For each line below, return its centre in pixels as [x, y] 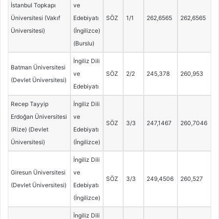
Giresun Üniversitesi [38, 173]
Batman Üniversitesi [38, 67]
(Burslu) [84, 44]
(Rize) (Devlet [29, 130]
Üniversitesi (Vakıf [35, 18]
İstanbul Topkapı [33, 5]
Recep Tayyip [29, 104]
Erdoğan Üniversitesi [39, 117]
